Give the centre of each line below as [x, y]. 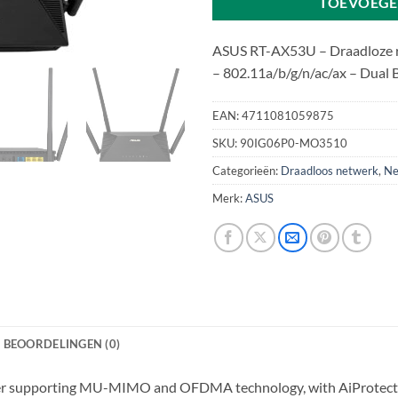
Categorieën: [247, 171]
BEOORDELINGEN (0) [62, 344]
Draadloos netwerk [330, 171]
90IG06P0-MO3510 [294, 143]
